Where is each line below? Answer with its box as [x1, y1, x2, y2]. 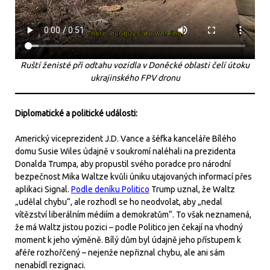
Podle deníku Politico [71, 184, 149, 194]
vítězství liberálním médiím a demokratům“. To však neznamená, [15, 209, 251, 219]
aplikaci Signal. [15, 184, 71, 194]
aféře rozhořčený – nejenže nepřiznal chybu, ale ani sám [15, 247, 225, 257]
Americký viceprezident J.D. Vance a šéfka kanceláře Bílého [15, 133, 236, 143]
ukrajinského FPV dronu [90, 72, 180, 83]
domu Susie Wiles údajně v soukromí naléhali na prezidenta [15, 146, 236, 156]
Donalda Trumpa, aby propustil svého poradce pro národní [15, 159, 231, 169]
